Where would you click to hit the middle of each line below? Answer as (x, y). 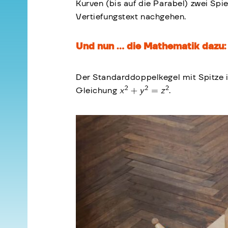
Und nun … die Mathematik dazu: (151, 47)
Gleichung (98, 91)
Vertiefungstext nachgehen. (131, 17)
